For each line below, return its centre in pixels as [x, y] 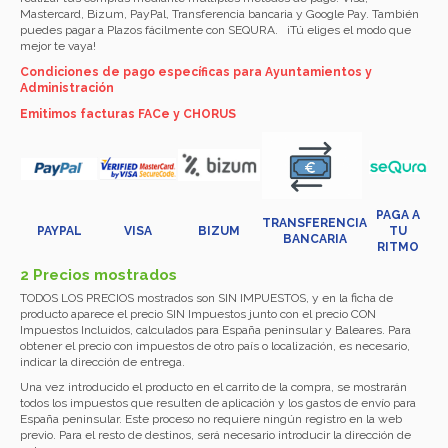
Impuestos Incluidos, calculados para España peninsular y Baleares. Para [215, 329]
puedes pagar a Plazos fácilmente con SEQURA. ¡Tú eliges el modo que [215, 30]
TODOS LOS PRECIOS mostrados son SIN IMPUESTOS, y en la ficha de [206, 297]
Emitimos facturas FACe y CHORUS [128, 113]
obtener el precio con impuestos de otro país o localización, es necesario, [215, 345]
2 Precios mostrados [98, 274]
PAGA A [398, 215]
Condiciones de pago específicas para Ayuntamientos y [196, 71]
